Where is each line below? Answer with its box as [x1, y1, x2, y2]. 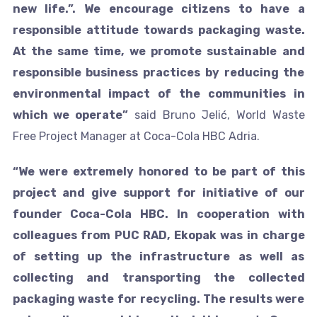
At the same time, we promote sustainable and [12, 44, 305, 58]
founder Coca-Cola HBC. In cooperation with [12, 207, 305, 221]
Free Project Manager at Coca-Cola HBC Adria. [12, 129, 260, 143]
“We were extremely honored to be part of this [12, 164, 305, 178]
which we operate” [12, 108, 129, 122]
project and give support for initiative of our [12, 185, 305, 200]
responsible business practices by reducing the [12, 65, 305, 79]
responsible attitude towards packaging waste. [12, 23, 305, 37]
